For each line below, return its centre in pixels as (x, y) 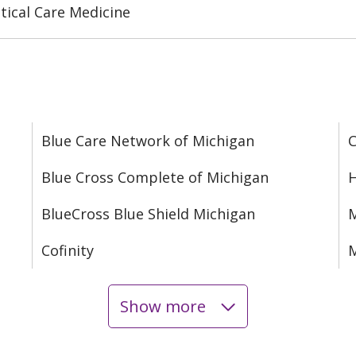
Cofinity (68, 250)
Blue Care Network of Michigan (148, 140)
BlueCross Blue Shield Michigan (148, 213)
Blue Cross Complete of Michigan (155, 177)
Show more (164, 306)
